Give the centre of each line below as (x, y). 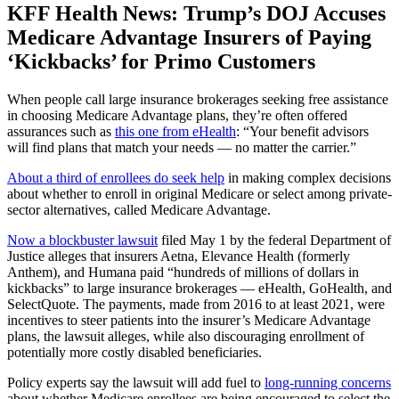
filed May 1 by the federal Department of (274, 240)
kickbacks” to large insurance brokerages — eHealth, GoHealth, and (199, 288)
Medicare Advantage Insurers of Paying (189, 37)
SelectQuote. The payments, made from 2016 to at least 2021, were (196, 304)
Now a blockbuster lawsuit (82, 240)
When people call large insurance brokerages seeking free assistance (198, 99)
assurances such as (61, 131)
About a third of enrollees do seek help (116, 177)
